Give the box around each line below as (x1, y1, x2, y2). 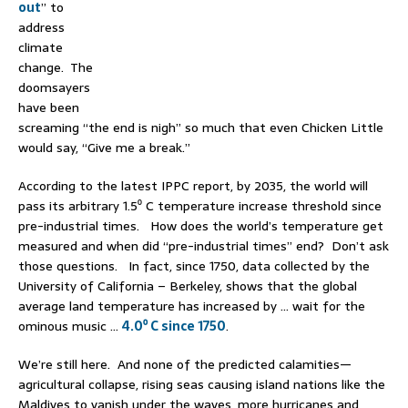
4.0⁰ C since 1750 (122, 316, 226, 337)
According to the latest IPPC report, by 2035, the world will (18, 176, 368, 197)
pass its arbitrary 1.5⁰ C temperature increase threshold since (18, 196, 382, 217)
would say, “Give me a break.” (18, 138, 190, 158)
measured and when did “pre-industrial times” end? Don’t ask (18, 236, 389, 257)
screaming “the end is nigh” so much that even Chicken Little (18, 117, 383, 138)
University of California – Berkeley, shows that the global (18, 276, 357, 297)
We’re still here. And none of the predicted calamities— (18, 354, 352, 375)
